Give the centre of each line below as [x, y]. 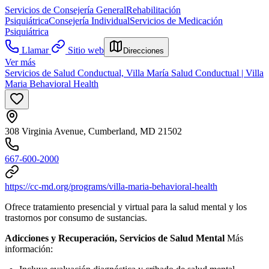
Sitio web [86, 50]
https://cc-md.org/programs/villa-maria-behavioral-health [111, 186]
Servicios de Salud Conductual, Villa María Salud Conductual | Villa [134, 73]
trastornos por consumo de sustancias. [76, 217]
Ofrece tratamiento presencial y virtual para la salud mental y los [126, 207]
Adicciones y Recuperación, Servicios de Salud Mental [115, 238]
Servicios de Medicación [176, 20]
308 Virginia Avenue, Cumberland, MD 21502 [93, 131]
